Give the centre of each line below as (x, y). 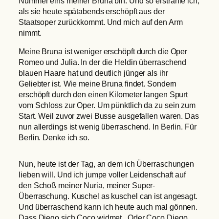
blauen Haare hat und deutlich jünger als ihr (93, 73)
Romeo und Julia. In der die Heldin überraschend (103, 62)
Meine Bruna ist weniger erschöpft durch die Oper (103, 51)
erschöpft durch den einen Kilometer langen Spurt (103, 94)
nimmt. (30, 33)
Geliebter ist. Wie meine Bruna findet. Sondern (98, 83)
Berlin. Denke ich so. (54, 137)
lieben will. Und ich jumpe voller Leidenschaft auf (102, 175)
